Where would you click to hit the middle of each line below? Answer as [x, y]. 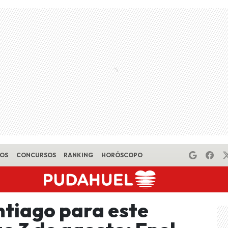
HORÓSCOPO [122, 155]
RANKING [79, 155]
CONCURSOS [36, 155]
